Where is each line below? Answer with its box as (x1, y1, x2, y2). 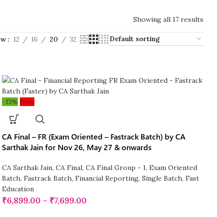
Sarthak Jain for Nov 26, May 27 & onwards (1, 142, 152, 153)
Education (1, 185, 34, 194)
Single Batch (141, 174, 182, 183)
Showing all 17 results (133, 15, 203, 24)
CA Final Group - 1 (85, 163, 146, 172)
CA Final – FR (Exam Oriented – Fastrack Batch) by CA (1, 131, 186, 142)
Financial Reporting (75, 174, 139, 183)
